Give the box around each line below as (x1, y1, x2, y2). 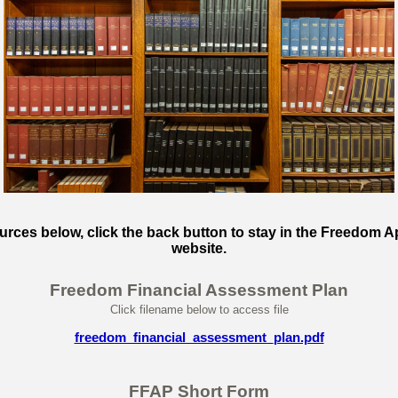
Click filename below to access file (109, 303, 289, 316)
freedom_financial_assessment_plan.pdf (74, 330, 324, 346)
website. (171, 241, 227, 256)
